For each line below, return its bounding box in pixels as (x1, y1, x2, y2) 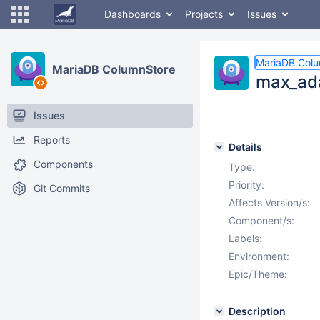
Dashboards (104, 8, 161, 20)
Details (229, 141, 262, 153)
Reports (34, 134, 70, 146)
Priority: (229, 179, 264, 191)
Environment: (229, 250, 289, 262)
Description (229, 305, 286, 317)
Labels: (229, 232, 262, 244)
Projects (185, 8, 223, 20)
